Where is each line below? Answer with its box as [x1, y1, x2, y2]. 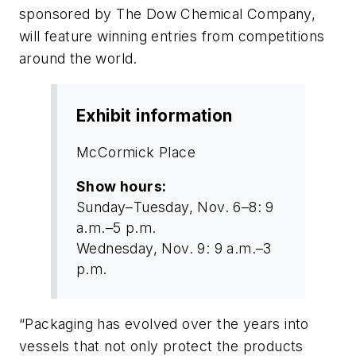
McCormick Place [76, 143, 195, 161]
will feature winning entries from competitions [19, 28, 325, 45]
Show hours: [76, 178, 167, 195]
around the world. [19, 50, 137, 68]
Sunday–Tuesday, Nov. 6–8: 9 [76, 199, 274, 216]
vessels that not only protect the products [19, 337, 304, 354]
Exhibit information [76, 106, 233, 126]
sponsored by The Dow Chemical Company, [19, 6, 316, 23]
